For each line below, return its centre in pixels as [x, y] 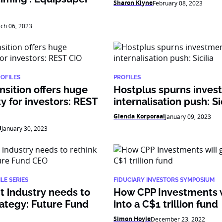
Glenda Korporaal [139, 116]
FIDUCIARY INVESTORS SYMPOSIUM [164, 180]
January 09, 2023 [188, 116]
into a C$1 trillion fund [166, 204]
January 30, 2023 [24, 128]
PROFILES [127, 77]
